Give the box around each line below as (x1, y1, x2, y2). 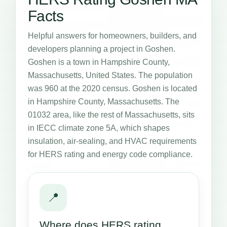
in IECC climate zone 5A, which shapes (28, 123, 170, 132)
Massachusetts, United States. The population (28, 70, 193, 80)
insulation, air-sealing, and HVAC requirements (28, 136, 197, 145)
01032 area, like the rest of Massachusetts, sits (28, 110, 195, 119)
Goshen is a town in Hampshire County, (28, 57, 170, 66)
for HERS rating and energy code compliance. (28, 149, 193, 159)
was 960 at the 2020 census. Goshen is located (28, 84, 197, 93)
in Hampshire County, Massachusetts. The (28, 97, 179, 106)
